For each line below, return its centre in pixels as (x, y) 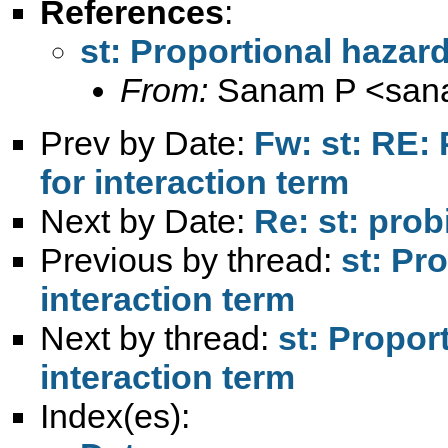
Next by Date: (147, 220)
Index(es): (115, 415)
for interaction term (194, 181)
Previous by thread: (190, 259)
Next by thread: (159, 337)
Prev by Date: (147, 142)
